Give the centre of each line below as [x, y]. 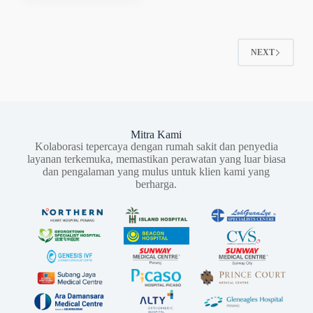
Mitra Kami [156, 135]
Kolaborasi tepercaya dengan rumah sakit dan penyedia [156, 147]
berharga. [156, 184]
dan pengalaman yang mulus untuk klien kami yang [156, 172]
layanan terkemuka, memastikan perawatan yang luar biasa [156, 159]
